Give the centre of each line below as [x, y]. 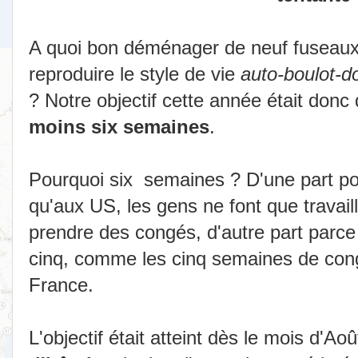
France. [61, 285]
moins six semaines [119, 127]
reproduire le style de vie [135, 74]
